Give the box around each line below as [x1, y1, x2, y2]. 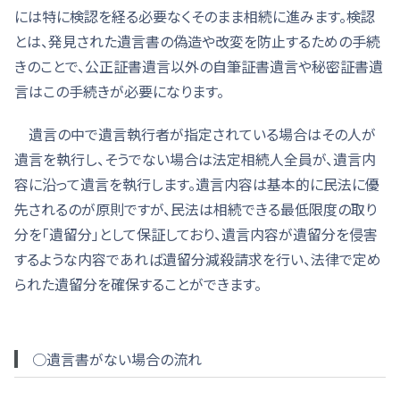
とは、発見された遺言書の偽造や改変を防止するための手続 [14, 29, 380, 52]
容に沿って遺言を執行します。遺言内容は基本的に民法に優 [14, 172, 379, 195]
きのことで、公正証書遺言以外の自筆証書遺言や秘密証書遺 [14, 54, 383, 77]
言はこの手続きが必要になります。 [14, 79, 224, 102]
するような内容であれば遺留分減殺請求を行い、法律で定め [14, 247, 381, 270]
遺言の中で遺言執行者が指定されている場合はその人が [14, 122, 376, 145]
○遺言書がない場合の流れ [32, 347, 202, 370]
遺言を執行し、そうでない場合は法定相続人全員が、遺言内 [14, 147, 376, 170]
